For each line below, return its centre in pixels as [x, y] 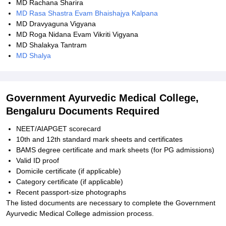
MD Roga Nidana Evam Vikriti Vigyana [77, 34]
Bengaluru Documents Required [83, 111]
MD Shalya [34, 55]
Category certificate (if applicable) [70, 182]
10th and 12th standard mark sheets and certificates [99, 139]
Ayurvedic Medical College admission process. [80, 213]
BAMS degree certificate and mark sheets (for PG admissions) [115, 150]
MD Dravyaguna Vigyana [56, 24]
